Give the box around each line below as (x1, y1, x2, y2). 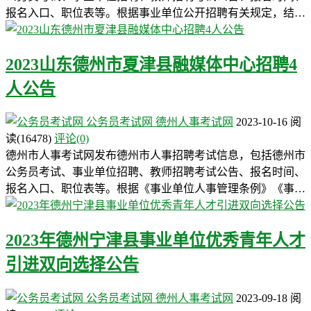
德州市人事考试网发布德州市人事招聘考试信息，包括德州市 (6, 149, 305, 162)
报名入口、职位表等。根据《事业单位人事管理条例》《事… (6, 183, 305, 195)
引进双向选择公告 (6, 255, 139, 274)
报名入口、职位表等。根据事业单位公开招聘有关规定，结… (6, 6, 305, 19)
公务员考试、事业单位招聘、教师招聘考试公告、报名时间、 (6, 166, 305, 178)
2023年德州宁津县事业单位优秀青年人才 (6, 231, 305, 250)
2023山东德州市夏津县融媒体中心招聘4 (6, 55, 297, 74)
